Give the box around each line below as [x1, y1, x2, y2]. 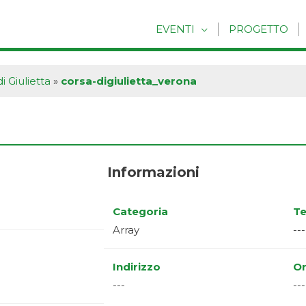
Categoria [113, 204, 168, 218]
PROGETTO [229, 23, 288, 36]
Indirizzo [113, 260, 161, 273]
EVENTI [156, 23, 195, 36]
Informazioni [107, 163, 199, 180]
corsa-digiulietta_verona [61, 74, 197, 87]
